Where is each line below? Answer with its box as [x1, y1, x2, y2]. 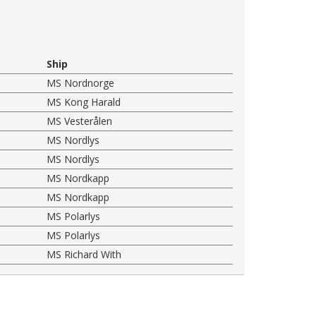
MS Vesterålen [47, 114, 113, 128]
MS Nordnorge [47, 75, 115, 90]
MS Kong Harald [47, 95, 121, 109]
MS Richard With [47, 247, 122, 261]
